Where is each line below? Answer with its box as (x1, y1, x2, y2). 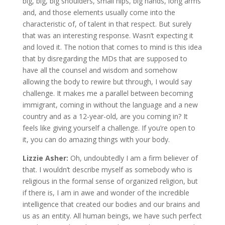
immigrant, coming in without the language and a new (22, 99, 198, 109)
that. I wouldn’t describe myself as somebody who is (22, 164, 192, 174)
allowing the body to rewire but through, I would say (22, 76, 192, 86)
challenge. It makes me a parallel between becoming (22, 88, 193, 98)
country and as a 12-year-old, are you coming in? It (22, 111, 188, 121)
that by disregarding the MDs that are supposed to (22, 53, 187, 63)
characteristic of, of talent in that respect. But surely (22, 19, 191, 29)
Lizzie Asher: (22, 153, 70, 163)
